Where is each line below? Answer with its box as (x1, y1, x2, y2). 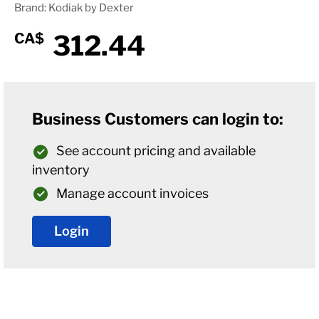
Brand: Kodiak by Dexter (14, 1, 134, 14)
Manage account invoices (56, 185, 209, 201)
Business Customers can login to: (32, 110, 283, 128)
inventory (32, 162, 90, 177)
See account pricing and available (56, 143, 256, 158)
